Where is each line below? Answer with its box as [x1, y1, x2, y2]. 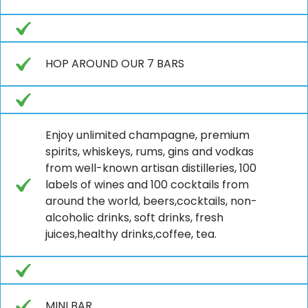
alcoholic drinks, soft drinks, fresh [45, 209, 223, 225]
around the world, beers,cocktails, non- [45, 192, 257, 209]
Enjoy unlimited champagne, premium [45, 126, 250, 143]
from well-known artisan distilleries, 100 [45, 159, 256, 176]
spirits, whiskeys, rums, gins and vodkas [45, 143, 254, 159]
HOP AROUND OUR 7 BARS [45, 55, 184, 71]
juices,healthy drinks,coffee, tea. [45, 225, 217, 242]
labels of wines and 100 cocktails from [45, 176, 249, 192]
